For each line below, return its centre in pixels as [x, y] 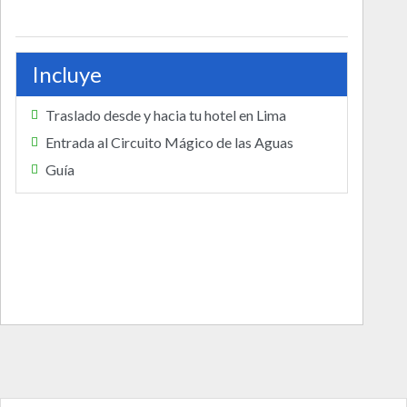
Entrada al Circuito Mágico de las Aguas [170, 142]
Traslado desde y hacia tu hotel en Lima [166, 114]
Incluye [66, 74]
